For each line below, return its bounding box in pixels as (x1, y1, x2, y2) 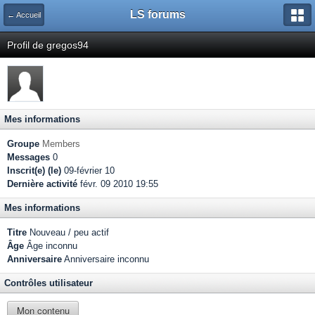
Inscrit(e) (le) (7, 165, 61, 176)
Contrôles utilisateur (4, 278, 93, 288)
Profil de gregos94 (7, 39, 89, 51)
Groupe (7, 139, 39, 149)
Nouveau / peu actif (27, 227, 109, 238)
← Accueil (7, 11, 41, 19)
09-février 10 (61, 165, 115, 176)
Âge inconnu (24, 240, 77, 251)
